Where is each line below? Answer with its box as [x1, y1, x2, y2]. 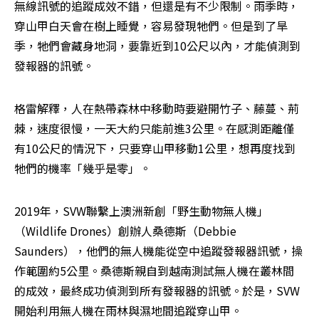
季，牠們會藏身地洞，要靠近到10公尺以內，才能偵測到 [14, 36, 300, 54]
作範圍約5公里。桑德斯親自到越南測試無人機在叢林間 [14, 261, 294, 279]
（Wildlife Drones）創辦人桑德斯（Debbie [14, 221, 236, 239]
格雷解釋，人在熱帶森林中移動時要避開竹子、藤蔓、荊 [14, 99, 299, 117]
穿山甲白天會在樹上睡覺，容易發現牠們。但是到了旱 [14, 16, 288, 34]
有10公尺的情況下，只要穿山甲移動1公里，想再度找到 [14, 139, 296, 157]
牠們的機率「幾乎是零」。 [14, 159, 151, 177]
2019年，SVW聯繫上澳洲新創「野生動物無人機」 [14, 202, 268, 219]
